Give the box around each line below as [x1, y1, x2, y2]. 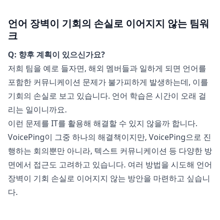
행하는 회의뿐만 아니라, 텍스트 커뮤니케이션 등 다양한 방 [8, 145, 212, 157]
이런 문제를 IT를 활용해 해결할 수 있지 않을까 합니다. [8, 118, 197, 129]
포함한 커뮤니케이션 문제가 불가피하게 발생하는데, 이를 [8, 77, 208, 88]
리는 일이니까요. [8, 104, 67, 115]
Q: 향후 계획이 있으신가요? [8, 49, 105, 60]
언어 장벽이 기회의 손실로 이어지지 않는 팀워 [8, 17, 209, 30]
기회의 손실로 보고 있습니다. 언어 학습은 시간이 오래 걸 [8, 90, 206, 102]
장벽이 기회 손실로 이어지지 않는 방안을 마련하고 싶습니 [8, 173, 210, 184]
